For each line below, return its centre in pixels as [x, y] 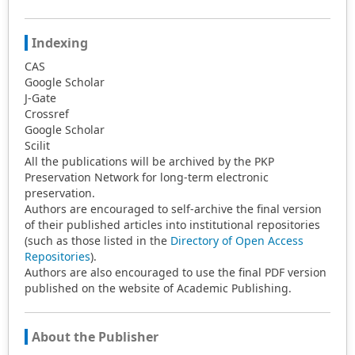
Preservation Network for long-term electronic [147, 177]
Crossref [47, 114]
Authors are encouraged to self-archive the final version [173, 209]
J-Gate [40, 98]
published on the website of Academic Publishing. [158, 288]
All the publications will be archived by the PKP [149, 161]
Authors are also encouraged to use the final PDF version [176, 272]
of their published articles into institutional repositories [172, 225]
